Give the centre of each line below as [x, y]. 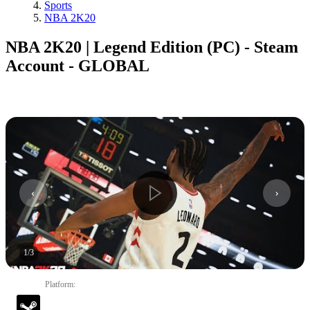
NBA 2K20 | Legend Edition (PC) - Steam [152, 47]
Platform [59, 284]
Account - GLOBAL [77, 65]
